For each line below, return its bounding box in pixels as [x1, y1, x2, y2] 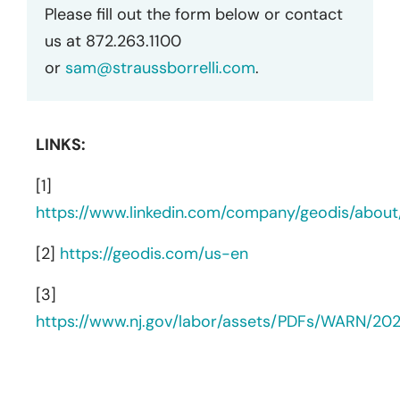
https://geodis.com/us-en [60, 242, 248, 264]
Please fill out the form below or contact [45, 3, 343, 25]
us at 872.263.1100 [45, 29, 181, 52]
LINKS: [36, 133, 86, 155]
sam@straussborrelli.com [65, 56, 255, 79]
